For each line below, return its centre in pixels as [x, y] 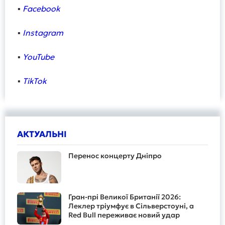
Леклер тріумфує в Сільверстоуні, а [131, 206]
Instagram [43, 33]
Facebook [41, 9]
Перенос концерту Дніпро [115, 156]
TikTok [35, 81]
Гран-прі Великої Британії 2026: [125, 197]
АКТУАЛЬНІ [42, 134]
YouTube [38, 57]
